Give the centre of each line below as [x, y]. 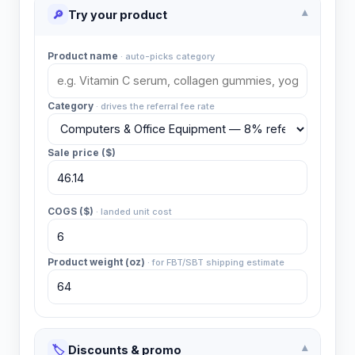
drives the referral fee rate [157, 106]
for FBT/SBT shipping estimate [218, 262]
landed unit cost [136, 212]
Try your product [117, 14]
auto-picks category [170, 56]
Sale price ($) [81, 152]
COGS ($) [70, 212]
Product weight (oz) [96, 261]
